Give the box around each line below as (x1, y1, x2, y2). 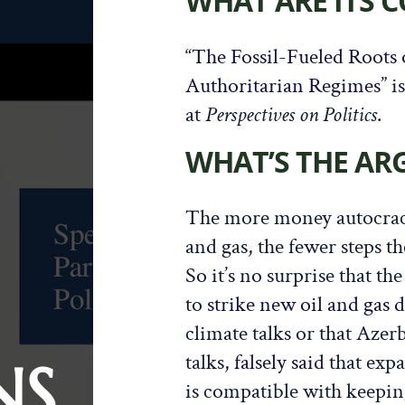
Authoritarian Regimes (184, 71, 381, 99)
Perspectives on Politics (204, 99, 377, 128)
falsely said (233, 347, 325, 376)
